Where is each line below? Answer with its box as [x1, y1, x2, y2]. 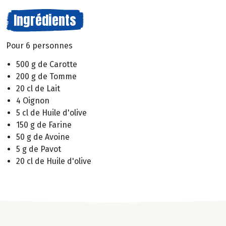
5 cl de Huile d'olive [16, 107, 87, 118]
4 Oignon [16, 95, 49, 105]
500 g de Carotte [16, 59, 77, 69]
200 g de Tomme [16, 71, 77, 81]
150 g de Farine [16, 120, 72, 130]
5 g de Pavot [16, 144, 61, 154]
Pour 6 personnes [6, 41, 73, 50]
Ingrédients [14, 10, 76, 30]
